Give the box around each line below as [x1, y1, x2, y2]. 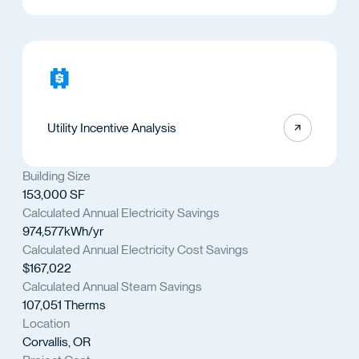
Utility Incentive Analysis [47, 119, 176, 135]
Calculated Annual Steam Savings [22, 279, 202, 295]
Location [22, 316, 70, 332]
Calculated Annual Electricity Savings [22, 205, 220, 221]
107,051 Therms [22, 297, 106, 313]
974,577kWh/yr [22, 224, 103, 240]
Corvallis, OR [22, 334, 91, 350]
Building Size [22, 168, 91, 184]
